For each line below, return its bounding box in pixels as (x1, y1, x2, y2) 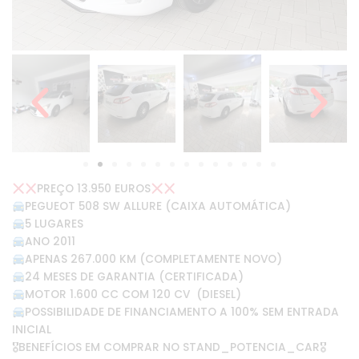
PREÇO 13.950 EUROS (37, 181, 151, 197)
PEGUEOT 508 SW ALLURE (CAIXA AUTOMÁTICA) (24, 199, 291, 215)
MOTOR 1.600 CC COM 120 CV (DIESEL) (24, 287, 241, 303)
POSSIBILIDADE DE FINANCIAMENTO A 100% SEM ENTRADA (24, 305, 339, 321)
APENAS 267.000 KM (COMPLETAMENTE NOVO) (24, 252, 282, 268)
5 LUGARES (24, 216, 83, 232)
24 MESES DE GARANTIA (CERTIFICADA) (24, 269, 244, 285)
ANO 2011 (24, 234, 75, 250)
